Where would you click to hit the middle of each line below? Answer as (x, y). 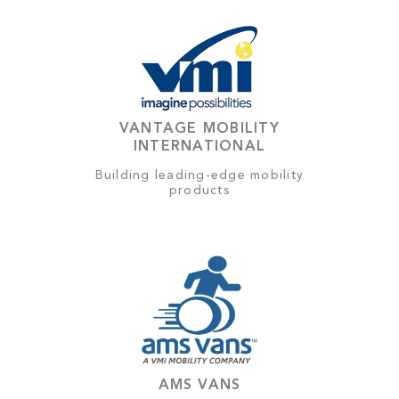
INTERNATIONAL (199, 147)
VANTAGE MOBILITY (199, 130)
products (199, 191)
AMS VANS (199, 386)
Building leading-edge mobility (199, 176)
